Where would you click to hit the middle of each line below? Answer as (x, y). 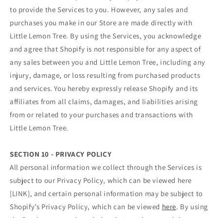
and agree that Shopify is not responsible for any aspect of (105, 49)
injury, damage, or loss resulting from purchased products (105, 75)
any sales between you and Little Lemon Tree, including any (108, 62)
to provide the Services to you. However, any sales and (99, 10)
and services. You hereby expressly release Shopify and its (104, 89)
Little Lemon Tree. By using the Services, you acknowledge (106, 36)
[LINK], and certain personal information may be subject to (106, 194)
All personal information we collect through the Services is (106, 167)
